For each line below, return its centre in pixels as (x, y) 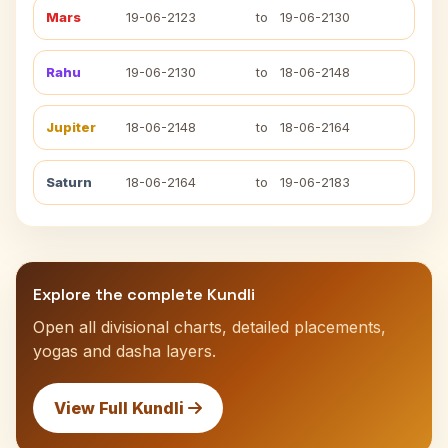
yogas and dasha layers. (124, 351)
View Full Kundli (121, 408)
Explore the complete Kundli (144, 294)
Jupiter (71, 127)
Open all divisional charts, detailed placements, (209, 327)
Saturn (69, 182)
